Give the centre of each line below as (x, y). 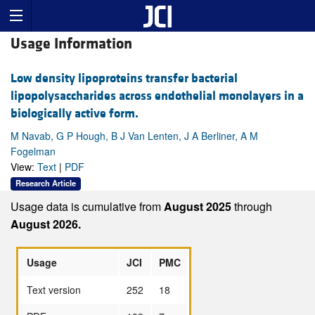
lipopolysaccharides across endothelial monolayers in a (157, 96)
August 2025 (199, 206)
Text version (54, 289)
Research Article (46, 183)
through (253, 206)
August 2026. (46, 224)
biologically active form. (75, 114)
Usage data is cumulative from (87, 206)
